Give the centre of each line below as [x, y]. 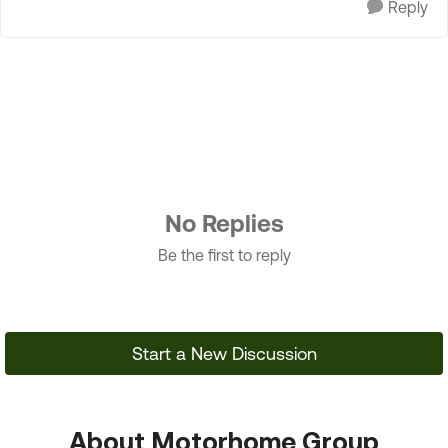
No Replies [224, 223]
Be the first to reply [224, 255]
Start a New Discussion [224, 353]
